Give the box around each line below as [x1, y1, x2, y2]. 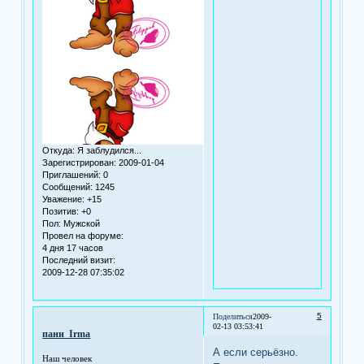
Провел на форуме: [42, 231, 124, 241]
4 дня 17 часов [42, 243, 104, 253]
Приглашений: [42, 170, 102, 180]
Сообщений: [42, 182, 93, 193]
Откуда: [42, 145, 76, 156]
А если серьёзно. [213, 345, 299, 358]
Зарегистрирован [42, 158, 115, 168]
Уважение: [42, 194, 85, 205]
